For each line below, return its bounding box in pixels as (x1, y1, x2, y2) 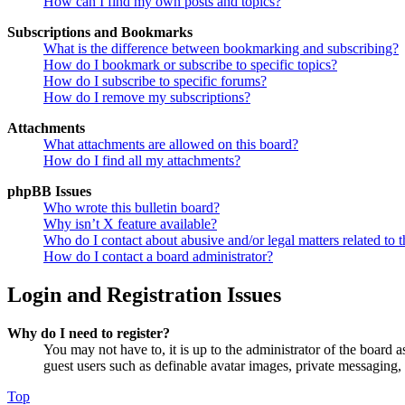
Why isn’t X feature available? (43, 216, 217, 232)
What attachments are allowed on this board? (43, 137, 298, 153)
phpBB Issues (7, 184, 91, 200)
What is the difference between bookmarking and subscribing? (43, 41, 399, 57)
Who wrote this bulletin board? (43, 200, 220, 216)
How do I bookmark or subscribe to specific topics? (43, 57, 337, 73)
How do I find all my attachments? (43, 153, 240, 169)
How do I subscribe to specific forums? (43, 73, 267, 89)
